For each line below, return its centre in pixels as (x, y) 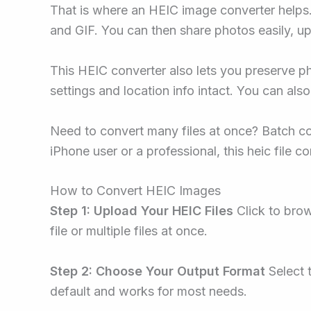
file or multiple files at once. (129, 231)
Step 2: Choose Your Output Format (158, 271)
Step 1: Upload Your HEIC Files (142, 211)
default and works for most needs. (149, 292)
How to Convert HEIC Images (135, 191)
